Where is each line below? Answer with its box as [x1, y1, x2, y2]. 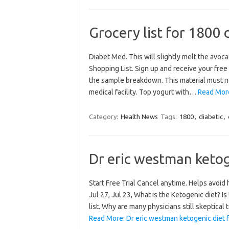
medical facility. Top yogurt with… [88, 87, 198, 96]
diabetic [198, 112, 223, 120]
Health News [120, 112, 158, 120]
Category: [88, 112, 120, 120]
